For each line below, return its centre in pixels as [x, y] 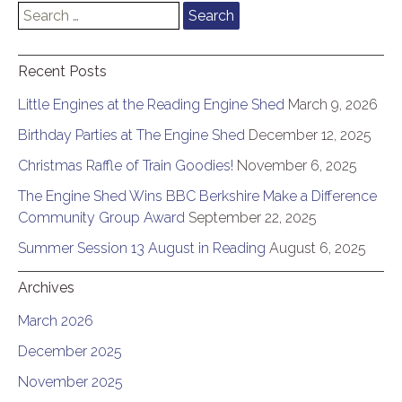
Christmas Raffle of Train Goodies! [126, 165]
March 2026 [56, 320]
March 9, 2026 [333, 104]
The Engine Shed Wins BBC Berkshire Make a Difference [197, 196]
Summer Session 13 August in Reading [142, 248]
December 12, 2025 [310, 135]
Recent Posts [62, 71]
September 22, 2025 [253, 217]
